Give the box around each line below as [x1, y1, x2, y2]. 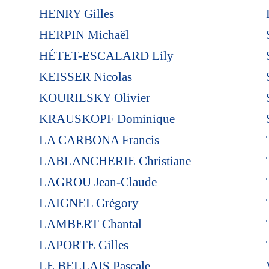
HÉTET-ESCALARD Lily [38, 48, 174, 63]
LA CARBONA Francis [38, 132, 159, 147]
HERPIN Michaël [38, 27, 129, 42]
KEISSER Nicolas [38, 69, 132, 84]
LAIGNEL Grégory [38, 195, 139, 210]
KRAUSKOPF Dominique [38, 111, 175, 126]
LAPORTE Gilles [38, 237, 128, 252]
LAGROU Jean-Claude [38, 174, 157, 189]
